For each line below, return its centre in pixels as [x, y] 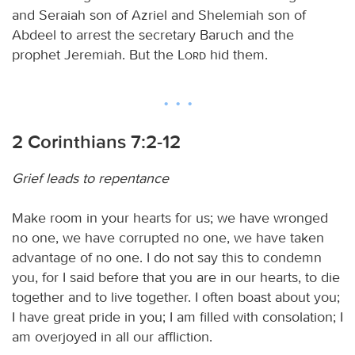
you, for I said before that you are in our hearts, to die [176, 277]
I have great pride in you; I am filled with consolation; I [177, 317]
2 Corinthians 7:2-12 [96, 141]
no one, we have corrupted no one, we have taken [168, 237]
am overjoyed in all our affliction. [112, 336]
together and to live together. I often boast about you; [176, 297]
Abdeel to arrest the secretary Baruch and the [153, 34]
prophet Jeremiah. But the [95, 54]
